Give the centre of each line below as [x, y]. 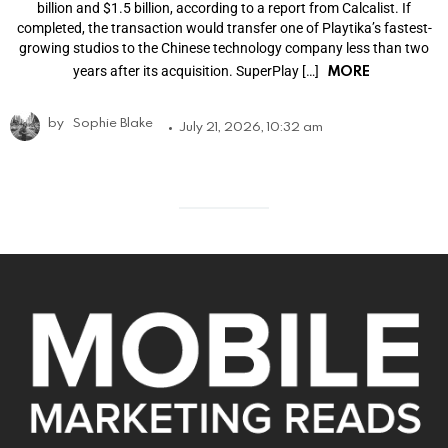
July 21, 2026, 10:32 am [251, 126]
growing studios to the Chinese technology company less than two [224, 48]
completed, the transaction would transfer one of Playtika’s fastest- [224, 28]
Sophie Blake [113, 122]
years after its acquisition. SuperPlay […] [197, 71]
